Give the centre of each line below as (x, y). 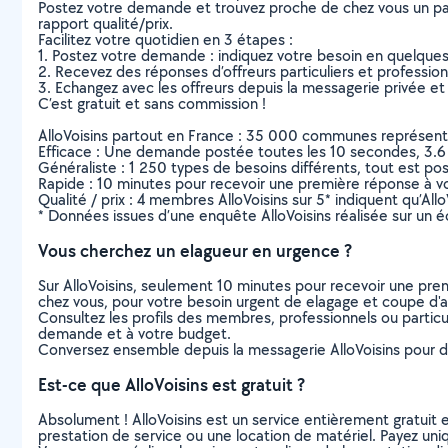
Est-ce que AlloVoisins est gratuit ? (171, 384)
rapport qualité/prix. (105, 23)
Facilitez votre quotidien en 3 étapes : (165, 39)
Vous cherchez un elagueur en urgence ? (195, 250)
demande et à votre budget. (134, 333)
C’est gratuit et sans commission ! (152, 103)
